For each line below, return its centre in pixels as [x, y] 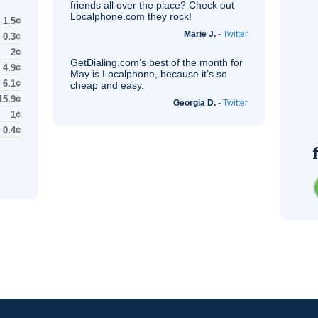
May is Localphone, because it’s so [149, 74]
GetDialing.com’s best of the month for [157, 62]
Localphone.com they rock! [131, 16]
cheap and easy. [107, 85]
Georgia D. [194, 103]
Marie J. [200, 34]
